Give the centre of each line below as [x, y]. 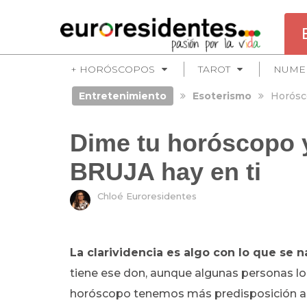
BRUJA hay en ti [165, 172]
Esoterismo [222, 96]
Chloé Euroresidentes [147, 196]
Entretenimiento [122, 96]
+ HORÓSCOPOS [113, 69]
